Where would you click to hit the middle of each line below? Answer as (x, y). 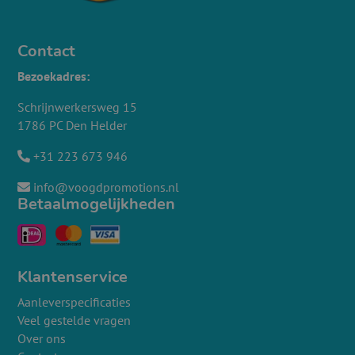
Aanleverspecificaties (74, 302)
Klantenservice (73, 277)
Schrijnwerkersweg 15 (78, 107)
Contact (47, 52)
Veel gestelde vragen (74, 321)
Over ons (42, 339)
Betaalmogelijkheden (97, 204)
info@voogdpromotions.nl (105, 187)
